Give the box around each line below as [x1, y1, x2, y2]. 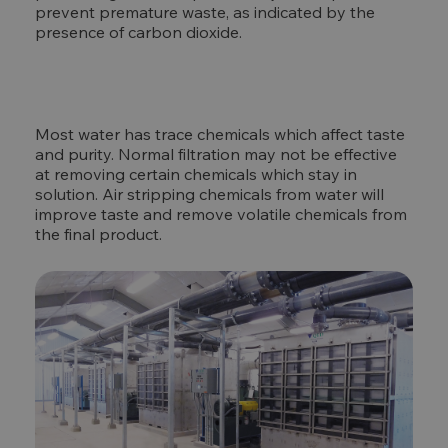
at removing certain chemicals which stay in [35, 163, 357, 184]
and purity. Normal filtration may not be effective [35, 143, 397, 164]
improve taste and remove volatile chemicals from [35, 203, 407, 224]
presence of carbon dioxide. [35, 21, 242, 42]
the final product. [35, 223, 162, 244]
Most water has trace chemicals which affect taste [35, 123, 405, 144]
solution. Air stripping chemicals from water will [35, 183, 384, 204]
